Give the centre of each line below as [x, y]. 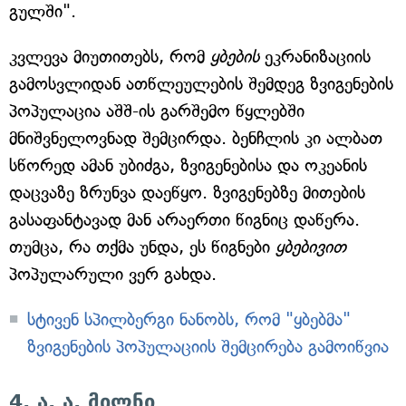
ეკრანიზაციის [315, 57]
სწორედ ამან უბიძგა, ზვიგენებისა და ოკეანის [188, 166]
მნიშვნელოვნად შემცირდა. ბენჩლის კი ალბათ [196, 139]
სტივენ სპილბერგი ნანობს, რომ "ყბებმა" [189, 320]
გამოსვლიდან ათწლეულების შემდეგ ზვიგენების [201, 84]
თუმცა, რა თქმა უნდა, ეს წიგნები [142, 247]
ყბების [235, 57]
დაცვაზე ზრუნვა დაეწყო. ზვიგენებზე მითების [187, 193]
